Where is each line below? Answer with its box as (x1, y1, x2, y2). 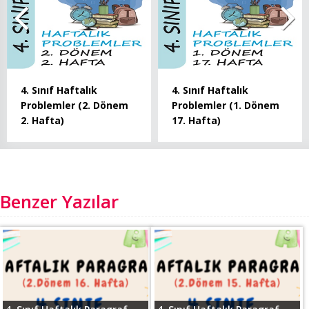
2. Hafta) (21, 113, 64, 127)
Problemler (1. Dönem (172, 98, 279, 112)
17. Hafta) (172, 113, 221, 127)
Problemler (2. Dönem (21, 98, 128, 112)
